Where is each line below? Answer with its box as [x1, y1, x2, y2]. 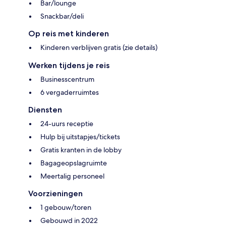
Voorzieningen [28, 189, 83, 199]
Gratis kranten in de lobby [40, 145, 122, 155]
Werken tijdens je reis [28, 61, 109, 71]
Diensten [28, 105, 62, 115]
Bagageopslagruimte [40, 158, 107, 168]
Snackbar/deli [40, 12, 84, 21]
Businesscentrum [40, 75, 94, 84]
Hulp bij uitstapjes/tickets [40, 132, 120, 142]
